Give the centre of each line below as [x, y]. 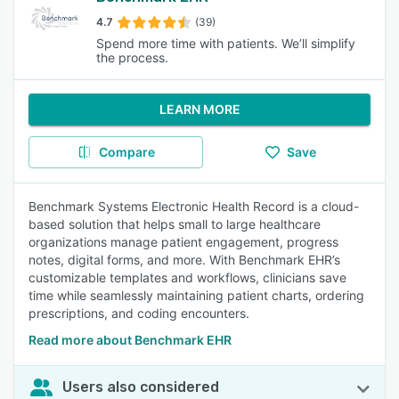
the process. [132, 57]
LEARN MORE [199, 109]
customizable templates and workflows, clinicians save [187, 277]
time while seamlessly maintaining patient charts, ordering [196, 295]
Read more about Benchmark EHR [130, 340]
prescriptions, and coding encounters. [139, 313]
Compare [126, 152]
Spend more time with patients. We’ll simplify [226, 43]
